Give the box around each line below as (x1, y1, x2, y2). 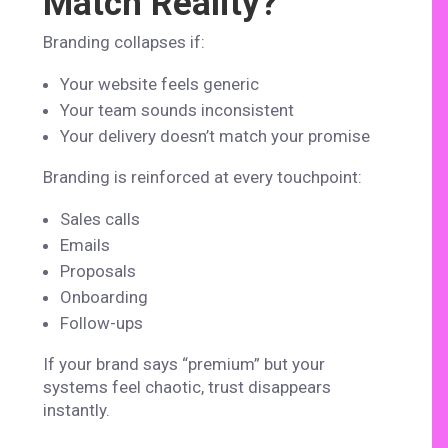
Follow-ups (60, 312, 144, 333)
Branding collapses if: (43, 31, 206, 52)
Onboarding (60, 286, 149, 307)
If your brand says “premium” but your (43, 353, 326, 374)
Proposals (60, 260, 137, 281)
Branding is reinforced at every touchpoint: (43, 166, 363, 187)
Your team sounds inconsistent (60, 99, 295, 120)
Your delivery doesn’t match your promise (60, 125, 371, 146)
